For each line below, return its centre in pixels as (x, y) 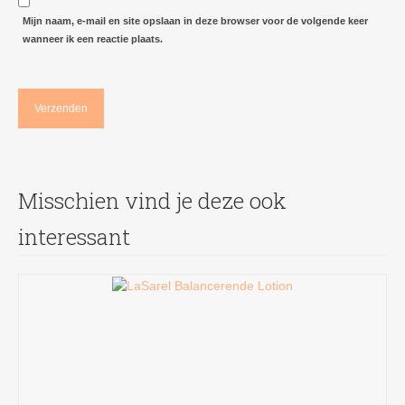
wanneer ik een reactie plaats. (93, 39)
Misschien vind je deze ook (152, 201)
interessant (74, 237)
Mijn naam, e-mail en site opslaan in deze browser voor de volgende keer (195, 21)
